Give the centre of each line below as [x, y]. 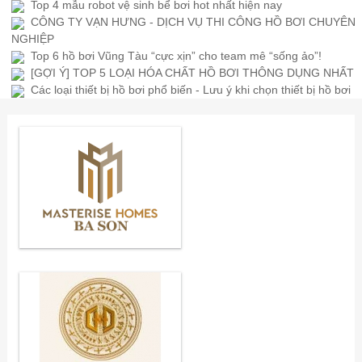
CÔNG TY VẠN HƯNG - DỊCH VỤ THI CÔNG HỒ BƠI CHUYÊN [194, 22]
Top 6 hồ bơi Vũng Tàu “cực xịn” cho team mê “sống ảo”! [177, 56]
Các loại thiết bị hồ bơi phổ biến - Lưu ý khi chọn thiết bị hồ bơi [191, 90]
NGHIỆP [33, 39]
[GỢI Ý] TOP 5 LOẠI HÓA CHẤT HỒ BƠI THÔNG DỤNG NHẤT [193, 73]
